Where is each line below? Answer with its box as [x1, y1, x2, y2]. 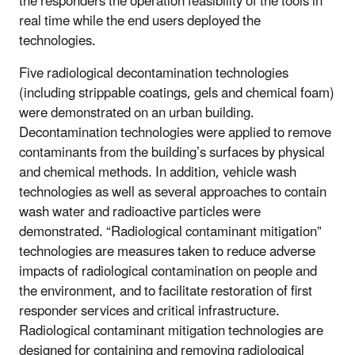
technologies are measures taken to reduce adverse [19, 237, 315, 266]
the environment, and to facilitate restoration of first [19, 277, 312, 306]
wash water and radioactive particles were [19, 197, 261, 227]
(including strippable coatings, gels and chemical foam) [19, 78, 334, 108]
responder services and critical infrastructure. [19, 296, 280, 326]
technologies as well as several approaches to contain [19, 177, 326, 207]
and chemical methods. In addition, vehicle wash [19, 158, 296, 187]
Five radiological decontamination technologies [19, 59, 288, 88]
